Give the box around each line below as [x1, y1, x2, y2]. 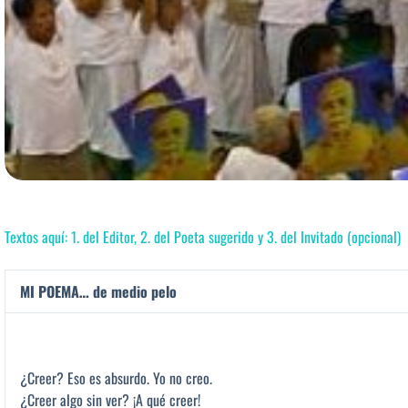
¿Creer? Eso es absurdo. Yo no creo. [20, 366, 212, 389]
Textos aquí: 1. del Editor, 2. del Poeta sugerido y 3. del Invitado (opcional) [5, 225, 401, 248]
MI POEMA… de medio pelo [20, 280, 177, 302]
